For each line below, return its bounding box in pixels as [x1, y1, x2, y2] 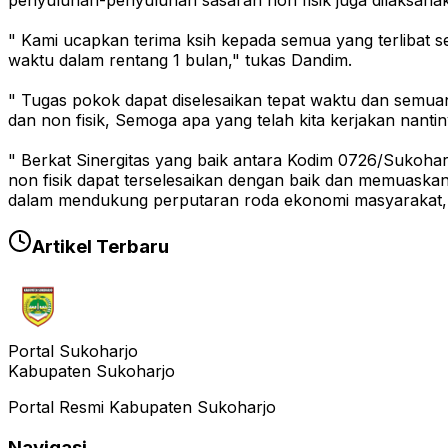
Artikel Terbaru [32, 235, 169, 259]
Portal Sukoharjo [8, 340, 138, 361]
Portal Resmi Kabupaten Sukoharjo [8, 396, 276, 417]
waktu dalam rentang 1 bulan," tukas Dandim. [8, 50, 352, 71]
